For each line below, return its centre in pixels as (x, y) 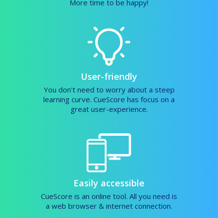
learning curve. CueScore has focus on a (109, 100)
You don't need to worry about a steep (109, 90)
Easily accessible (109, 183)
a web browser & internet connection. (109, 206)
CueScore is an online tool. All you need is (109, 196)
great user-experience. (109, 109)
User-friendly (109, 77)
